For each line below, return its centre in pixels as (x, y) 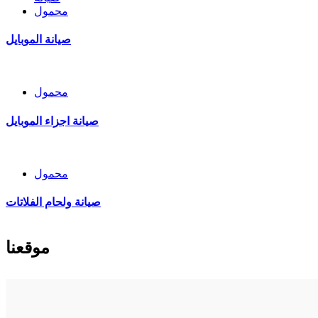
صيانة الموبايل (38, 39)
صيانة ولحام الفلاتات (53, 202)
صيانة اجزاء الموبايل (52, 121)
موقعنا (28, 248)
